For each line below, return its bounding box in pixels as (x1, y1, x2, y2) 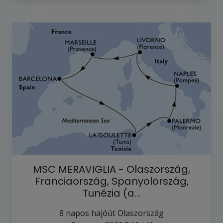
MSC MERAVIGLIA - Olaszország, (33, 162, 190, 176)
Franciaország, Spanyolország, (34, 174, 189, 188)
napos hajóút (64, 207, 117, 219)
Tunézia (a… (83, 186, 140, 200)
